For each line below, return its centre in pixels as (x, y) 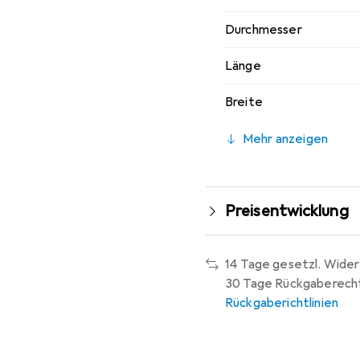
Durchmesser (264, 29)
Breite (244, 102)
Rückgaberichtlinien (282, 303)
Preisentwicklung (287, 211)
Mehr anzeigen (286, 139)
